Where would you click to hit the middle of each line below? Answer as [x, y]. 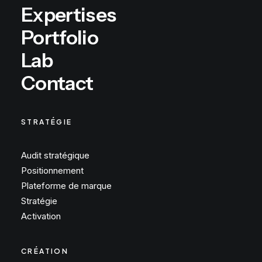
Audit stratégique [55, 155]
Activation [41, 216]
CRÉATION [45, 251]
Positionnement [52, 170]
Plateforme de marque [66, 186]
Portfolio [60, 37]
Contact [57, 83]
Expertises [69, 15]
